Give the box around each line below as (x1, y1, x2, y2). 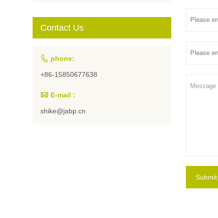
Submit (195, 173, 217, 181)
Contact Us (40, 23, 84, 33)
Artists (103, 9, 122, 17)
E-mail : (51, 91, 76, 99)
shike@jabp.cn (40, 107, 86, 115)
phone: (51, 54, 75, 63)
